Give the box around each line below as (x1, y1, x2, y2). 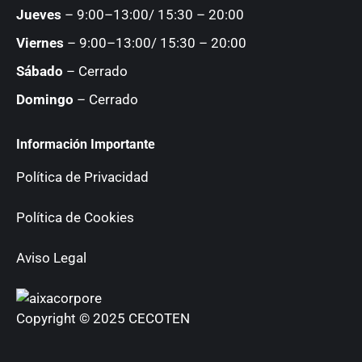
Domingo (16, 90, 74, 107)
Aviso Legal (16, 249, 86, 266)
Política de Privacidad (16, 168, 149, 185)
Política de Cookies (16, 208, 134, 225)
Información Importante (16, 136, 155, 152)
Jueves (16, 6, 61, 23)
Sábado (16, 62, 63, 79)
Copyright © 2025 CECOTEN (16, 309, 190, 326)
